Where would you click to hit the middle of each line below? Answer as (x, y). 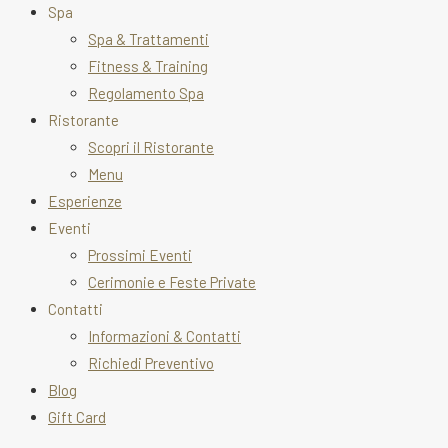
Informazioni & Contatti (164, 335)
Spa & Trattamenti (148, 38)
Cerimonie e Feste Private (172, 281)
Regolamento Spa (146, 92)
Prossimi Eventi (140, 254)
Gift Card (77, 416)
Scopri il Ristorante (151, 146)
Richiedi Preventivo (151, 362)
